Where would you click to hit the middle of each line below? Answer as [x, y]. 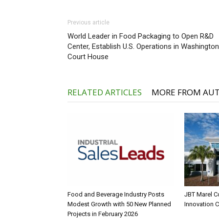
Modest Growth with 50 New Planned [119, 204]
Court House [88, 57]
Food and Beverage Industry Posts [116, 195]
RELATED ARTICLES [105, 92]
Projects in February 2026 [103, 214]
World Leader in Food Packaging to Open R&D [141, 36]
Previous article [88, 23]
